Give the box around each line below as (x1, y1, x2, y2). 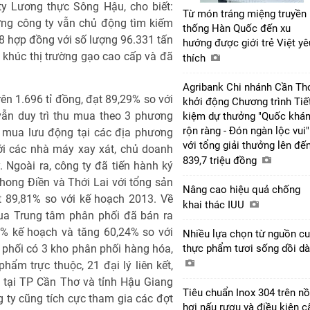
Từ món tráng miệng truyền (183, 7, 307, 20)
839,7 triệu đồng (183, 154, 259, 167)
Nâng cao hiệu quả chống (183, 183, 300, 196)
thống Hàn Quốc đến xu (183, 21, 291, 35)
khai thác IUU (183, 198, 247, 211)
